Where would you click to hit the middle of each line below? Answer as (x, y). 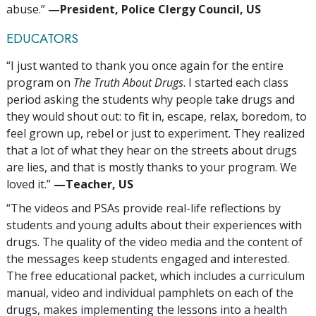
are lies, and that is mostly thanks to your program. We (152, 167)
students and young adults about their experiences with (154, 225)
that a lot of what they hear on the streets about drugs (152, 150)
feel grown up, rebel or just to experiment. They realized (156, 133)
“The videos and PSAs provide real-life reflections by (144, 208)
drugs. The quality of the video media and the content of (154, 242)
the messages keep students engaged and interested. (148, 259)
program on (40, 82)
